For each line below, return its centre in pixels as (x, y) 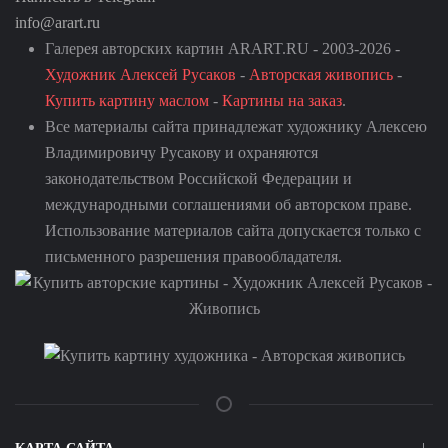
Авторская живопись (321, 74)
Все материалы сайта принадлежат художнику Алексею (236, 126)
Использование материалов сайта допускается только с (233, 230)
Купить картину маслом (127, 100)
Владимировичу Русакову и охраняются (181, 152)
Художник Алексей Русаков (140, 74)
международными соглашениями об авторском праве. (228, 204)
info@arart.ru (57, 22)
